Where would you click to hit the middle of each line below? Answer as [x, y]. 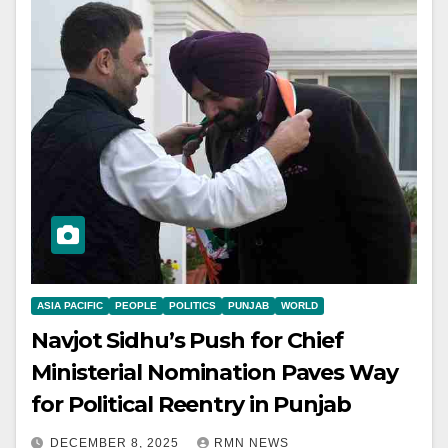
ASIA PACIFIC [70, 306]
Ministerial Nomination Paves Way [214, 373]
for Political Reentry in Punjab [193, 405]
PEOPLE [136, 306]
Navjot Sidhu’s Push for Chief [187, 341]
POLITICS [192, 306]
